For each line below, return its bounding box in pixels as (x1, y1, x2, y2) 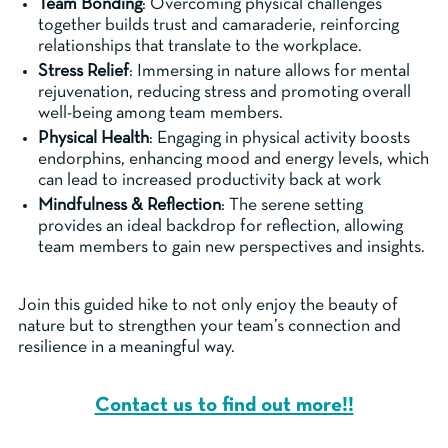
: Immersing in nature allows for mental (129, 63, 410, 81)
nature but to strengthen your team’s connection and (18, 318, 401, 336)
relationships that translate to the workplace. (38, 38, 362, 56)
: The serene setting (221, 197, 363, 215)
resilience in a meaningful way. (18, 339, 235, 357)
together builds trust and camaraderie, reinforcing (38, 17, 399, 35)
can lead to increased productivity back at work (38, 172, 381, 190)
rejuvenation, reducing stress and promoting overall (38, 84, 411, 102)
